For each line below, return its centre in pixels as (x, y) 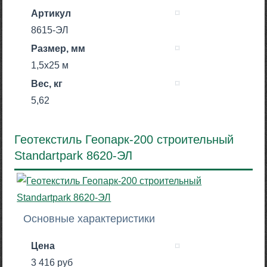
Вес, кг (47, 83)
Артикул (51, 13)
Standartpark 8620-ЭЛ (74, 155)
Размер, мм (58, 48)
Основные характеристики (89, 219)
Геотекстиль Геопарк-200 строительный (124, 139)
